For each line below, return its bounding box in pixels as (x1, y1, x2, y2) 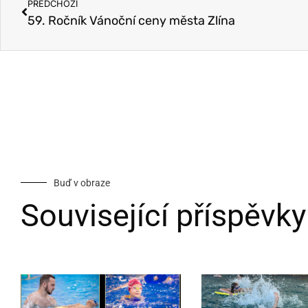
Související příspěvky (21, 197, 306, 234)
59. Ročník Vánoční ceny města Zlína (27, 12, 235, 28)
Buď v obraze (54, 177, 110, 188)
